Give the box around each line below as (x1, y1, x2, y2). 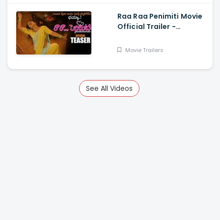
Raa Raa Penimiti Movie (117, 11, 203, 21)
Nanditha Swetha (117, 31, 181, 42)
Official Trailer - (117, 21, 176, 31)
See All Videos (86, 83, 133, 94)
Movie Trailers (124, 46, 164, 54)
